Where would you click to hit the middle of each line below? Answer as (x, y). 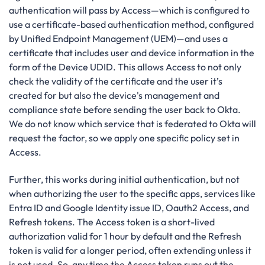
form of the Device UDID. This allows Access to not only (125, 67)
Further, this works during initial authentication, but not (124, 180)
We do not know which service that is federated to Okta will (132, 123)
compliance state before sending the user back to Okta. (125, 109)
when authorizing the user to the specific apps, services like (132, 194)
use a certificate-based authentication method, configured (131, 24)
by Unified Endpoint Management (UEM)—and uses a (118, 38)
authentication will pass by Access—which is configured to (129, 10)
